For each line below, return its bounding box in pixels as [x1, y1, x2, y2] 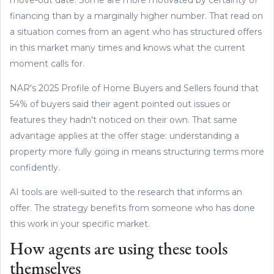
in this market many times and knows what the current [10, 42, 245, 53]
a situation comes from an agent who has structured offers [10, 26, 262, 37]
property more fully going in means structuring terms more [10, 146, 264, 157]
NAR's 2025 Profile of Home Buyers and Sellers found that [10, 82, 259, 94]
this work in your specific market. [10, 218, 150, 229]
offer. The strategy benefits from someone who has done [10, 202, 255, 213]
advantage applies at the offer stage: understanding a [10, 130, 239, 141]
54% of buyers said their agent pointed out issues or [10, 98, 231, 109]
